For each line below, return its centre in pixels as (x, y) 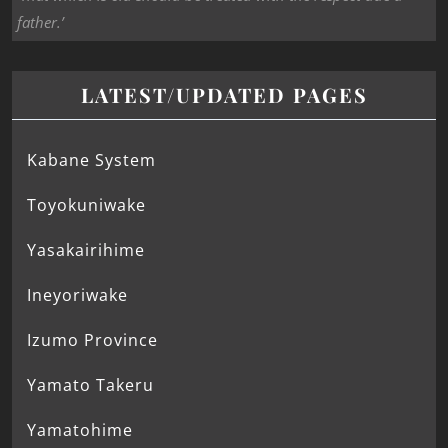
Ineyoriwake (77, 295)
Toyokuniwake (86, 205)
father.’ (40, 22)
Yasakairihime (86, 250)
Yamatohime (80, 430)
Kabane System (91, 160)
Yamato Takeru (90, 385)
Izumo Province (92, 340)
